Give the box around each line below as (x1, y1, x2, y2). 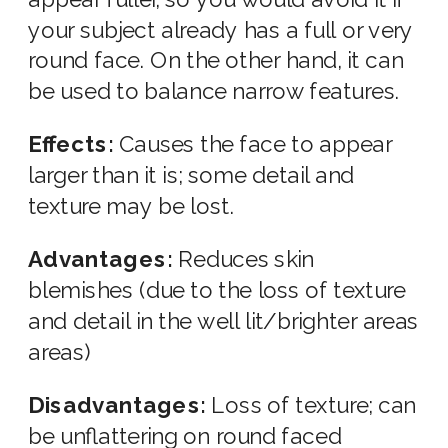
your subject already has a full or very (28, 17, 414, 44)
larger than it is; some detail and (28, 162, 355, 190)
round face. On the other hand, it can (28, 48, 404, 75)
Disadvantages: (28, 392, 206, 420)
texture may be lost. (28, 193, 234, 221)
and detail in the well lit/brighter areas (28, 308, 419, 336)
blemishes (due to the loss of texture (28, 277, 407, 305)
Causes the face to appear (119, 132, 392, 159)
